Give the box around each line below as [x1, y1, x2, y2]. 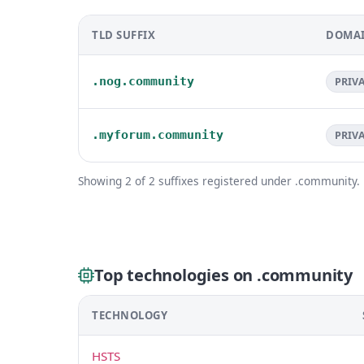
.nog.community [92, 74, 194, 89]
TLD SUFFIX [92, 28, 156, 42]
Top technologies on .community [94, 263, 353, 286]
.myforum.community [92, 128, 223, 142]
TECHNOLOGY [92, 307, 168, 323]
